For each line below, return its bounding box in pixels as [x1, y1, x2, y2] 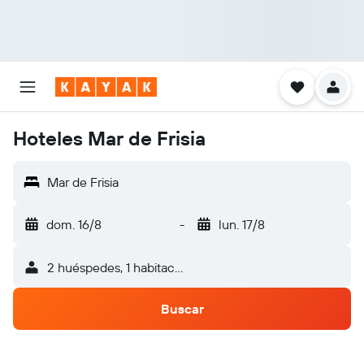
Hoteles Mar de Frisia [13, 126, 206, 150]
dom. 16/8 [46, 216, 102, 232]
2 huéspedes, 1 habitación [46, 259, 192, 275]
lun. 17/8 [218, 216, 265, 232]
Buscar [160, 301, 204, 317]
